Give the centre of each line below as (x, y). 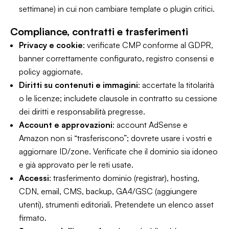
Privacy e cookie (51, 45)
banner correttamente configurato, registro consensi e (117, 58)
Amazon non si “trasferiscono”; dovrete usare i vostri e (116, 138)
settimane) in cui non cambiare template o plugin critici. (117, 9)
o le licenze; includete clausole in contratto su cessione (118, 98)
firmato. (33, 218)
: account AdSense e (150, 125)
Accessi (34, 178)
